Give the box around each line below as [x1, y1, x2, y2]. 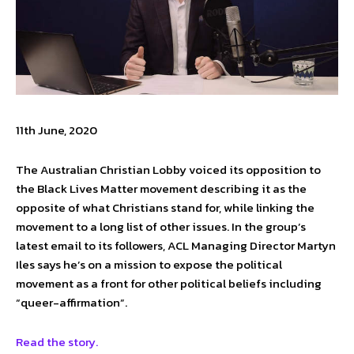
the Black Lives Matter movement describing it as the [16, 179, 307, 198]
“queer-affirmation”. [16, 292, 127, 311]
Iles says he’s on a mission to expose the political [16, 254, 282, 273]
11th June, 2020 [16, 120, 97, 139]
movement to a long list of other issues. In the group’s [16, 217, 306, 235]
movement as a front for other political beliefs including [16, 273, 322, 292]
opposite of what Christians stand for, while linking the [16, 198, 314, 217]
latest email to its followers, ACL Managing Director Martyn [16, 235, 336, 254]
